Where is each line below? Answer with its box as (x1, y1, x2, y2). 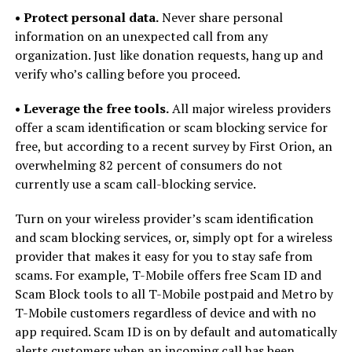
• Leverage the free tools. (14, 100, 169, 117)
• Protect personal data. (14, 9, 159, 26)
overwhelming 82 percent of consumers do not (14, 156, 283, 174)
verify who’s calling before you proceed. (14, 65, 240, 82)
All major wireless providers (168, 100, 331, 117)
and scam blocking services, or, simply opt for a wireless (14, 229, 332, 246)
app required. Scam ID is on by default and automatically (14, 323, 337, 340)
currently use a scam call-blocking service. (14, 175, 256, 192)
